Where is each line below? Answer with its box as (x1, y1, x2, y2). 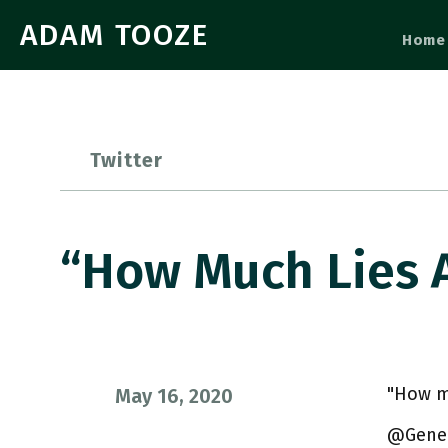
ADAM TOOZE (20, 17, 209, 53)
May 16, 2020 (115, 384, 233, 408)
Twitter (90, 148, 164, 172)
